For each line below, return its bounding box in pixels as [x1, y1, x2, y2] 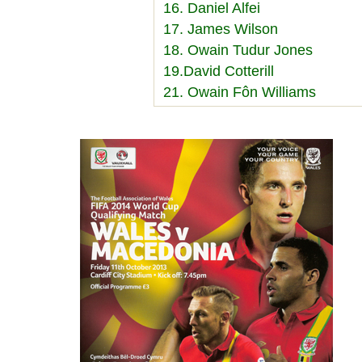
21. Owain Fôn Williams [163, 83, 316, 100]
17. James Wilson [163, 20, 278, 37]
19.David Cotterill [163, 62, 274, 79]
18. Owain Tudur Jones [163, 41, 313, 58]
